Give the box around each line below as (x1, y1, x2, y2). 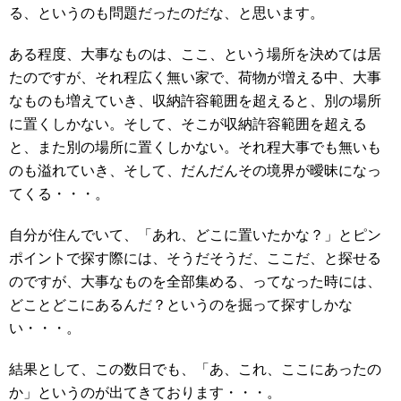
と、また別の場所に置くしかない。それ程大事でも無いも (9, 140, 381, 155)
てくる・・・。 (9, 186, 109, 201)
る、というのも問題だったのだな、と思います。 (9, 5, 324, 21)
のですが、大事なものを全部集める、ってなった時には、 (9, 274, 381, 289)
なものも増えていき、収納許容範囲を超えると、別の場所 (9, 93, 381, 108)
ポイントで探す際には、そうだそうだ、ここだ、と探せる (9, 251, 381, 266)
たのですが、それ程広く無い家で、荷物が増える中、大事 (9, 70, 381, 85)
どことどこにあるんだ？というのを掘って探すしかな (9, 297, 353, 312)
